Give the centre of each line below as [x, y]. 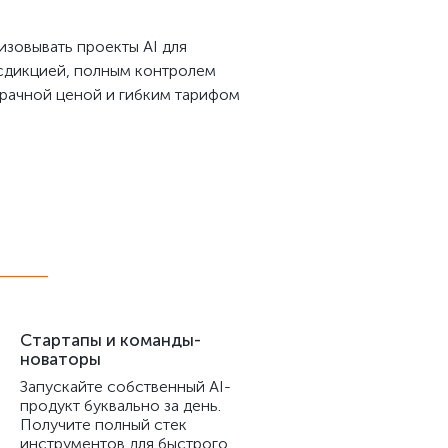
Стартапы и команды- [110, 340]
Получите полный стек [103, 424]
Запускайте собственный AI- [125, 386]
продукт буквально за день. [120, 405]
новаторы [60, 359]
